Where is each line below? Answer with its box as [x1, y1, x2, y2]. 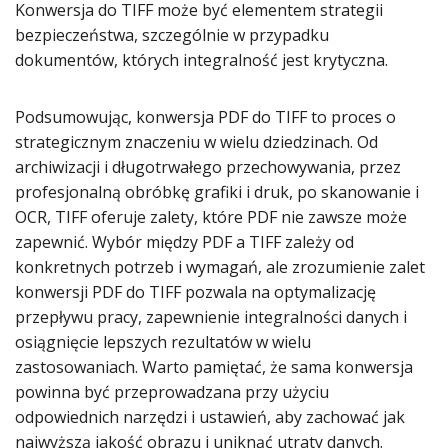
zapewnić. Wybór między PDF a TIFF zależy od [15, 231, 354, 253]
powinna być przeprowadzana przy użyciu [15, 381, 329, 403]
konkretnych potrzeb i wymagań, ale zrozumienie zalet [15, 256, 425, 278]
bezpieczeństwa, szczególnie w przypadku [15, 24, 329, 46]
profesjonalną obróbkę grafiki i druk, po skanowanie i [15, 181, 419, 203]
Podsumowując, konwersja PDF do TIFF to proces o [15, 106, 396, 128]
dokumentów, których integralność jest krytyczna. [15, 49, 388, 71]
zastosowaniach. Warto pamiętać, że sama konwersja [15, 356, 413, 378]
